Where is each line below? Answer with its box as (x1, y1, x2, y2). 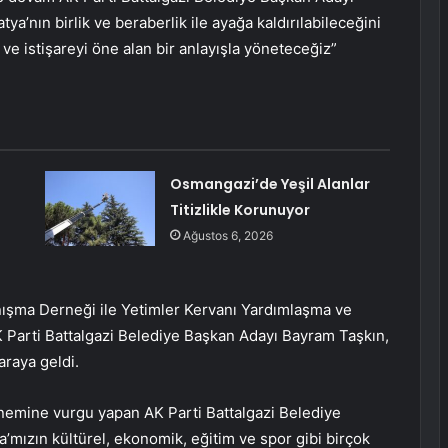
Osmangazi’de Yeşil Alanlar (169, 174, 370, 195)
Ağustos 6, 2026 (182, 228, 273, 244)
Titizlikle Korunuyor (169, 200, 310, 221)
